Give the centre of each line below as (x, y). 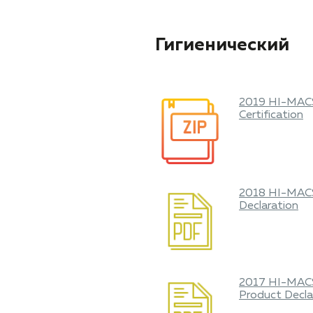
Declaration (269, 206)
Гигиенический (222, 45)
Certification (271, 115)
